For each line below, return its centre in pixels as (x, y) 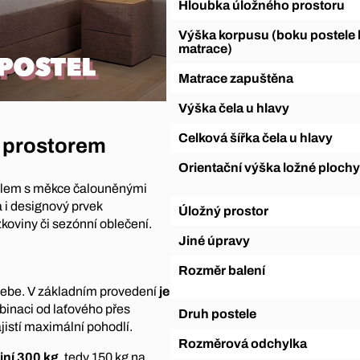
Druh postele (222, 313)
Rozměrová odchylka (247, 343)
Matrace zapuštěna (241, 78)
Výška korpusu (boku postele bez (182, 35)
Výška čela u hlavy (238, 108)
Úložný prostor (228, 211)
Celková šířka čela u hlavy (260, 137)
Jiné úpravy (218, 240)
